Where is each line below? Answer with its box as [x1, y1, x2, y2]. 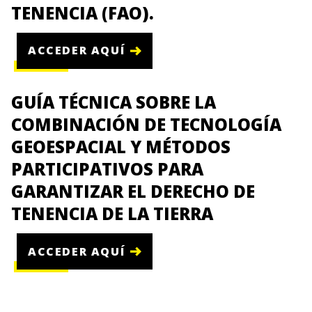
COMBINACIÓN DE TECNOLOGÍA [11, 112, 281, 136]
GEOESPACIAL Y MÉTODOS [11, 134, 231, 158]
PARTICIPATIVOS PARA [11, 157, 203, 180]
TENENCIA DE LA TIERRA [11, 201, 213, 225]
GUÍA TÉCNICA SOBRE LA [11, 90, 216, 114]
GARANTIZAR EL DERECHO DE [11, 179, 255, 203]
